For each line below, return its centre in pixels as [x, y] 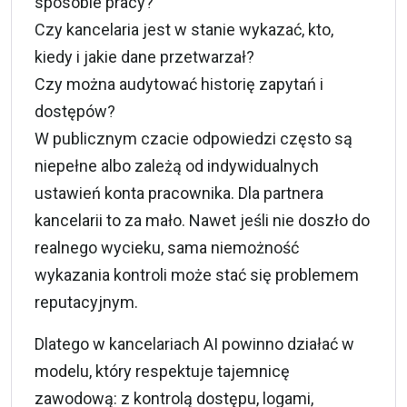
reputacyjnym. [86, 302]
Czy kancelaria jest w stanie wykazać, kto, [184, 29]
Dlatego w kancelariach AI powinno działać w [194, 343]
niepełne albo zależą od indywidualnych [177, 165]
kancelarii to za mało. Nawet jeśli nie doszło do [202, 220]
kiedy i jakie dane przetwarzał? [144, 56]
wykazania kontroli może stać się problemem [197, 274]
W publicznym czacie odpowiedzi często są [194, 138]
